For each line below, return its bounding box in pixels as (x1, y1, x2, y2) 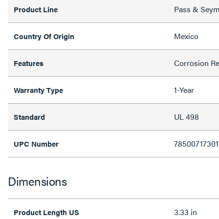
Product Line (14, 4, 58, 14)
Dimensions (8, 173, 66, 189)
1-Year (174, 84, 194, 95)
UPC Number (14, 138, 59, 149)
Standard (14, 111, 45, 122)
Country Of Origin (14, 31, 74, 41)
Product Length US (14, 207, 79, 217)
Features (14, 58, 44, 68)
